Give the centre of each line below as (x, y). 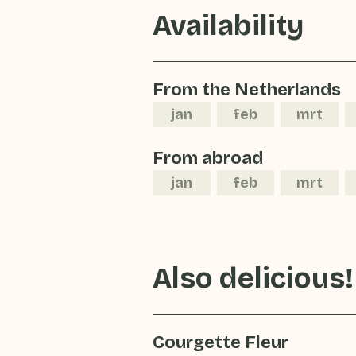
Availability (228, 26)
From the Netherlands (247, 90)
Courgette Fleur (221, 342)
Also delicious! (253, 279)
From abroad (208, 158)
